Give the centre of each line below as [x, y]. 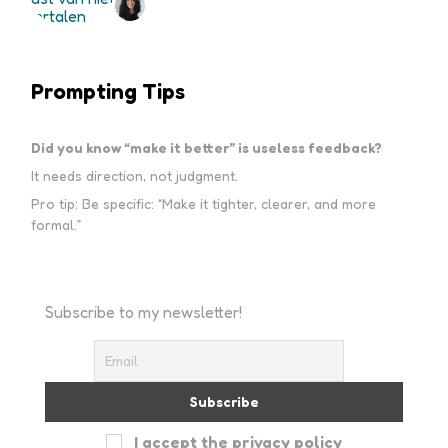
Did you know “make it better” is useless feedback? [206, 147]
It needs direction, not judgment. [134, 175]
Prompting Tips [107, 91]
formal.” [55, 224]
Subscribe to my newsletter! [143, 312]
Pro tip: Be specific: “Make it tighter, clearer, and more [203, 203]
